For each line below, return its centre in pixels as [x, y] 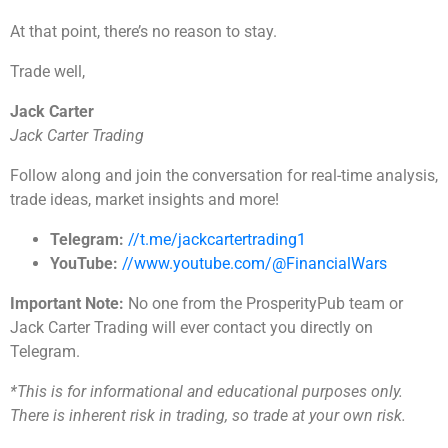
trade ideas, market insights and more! [144, 200]
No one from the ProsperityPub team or [263, 304]
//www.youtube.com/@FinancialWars [254, 264]
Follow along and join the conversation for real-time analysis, [224, 176]
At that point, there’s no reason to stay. [143, 32]
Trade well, [47, 72]
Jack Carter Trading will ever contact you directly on [191, 328]
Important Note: [67, 304]
